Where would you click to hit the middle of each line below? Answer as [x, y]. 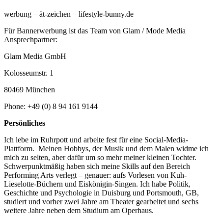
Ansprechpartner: [31, 39]
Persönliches [25, 123]
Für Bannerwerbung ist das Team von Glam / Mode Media [95, 30]
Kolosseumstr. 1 [29, 73]
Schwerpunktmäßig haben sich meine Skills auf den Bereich [97, 166]
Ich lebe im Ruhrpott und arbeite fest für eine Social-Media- [96, 139]
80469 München [29, 89]
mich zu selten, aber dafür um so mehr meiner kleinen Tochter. [100, 157]
